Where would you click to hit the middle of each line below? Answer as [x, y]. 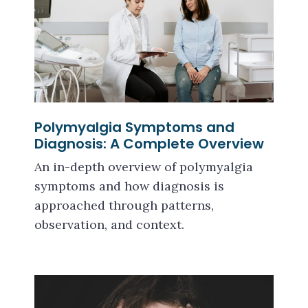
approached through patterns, [124, 206]
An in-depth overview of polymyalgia [144, 167]
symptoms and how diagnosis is [129, 186]
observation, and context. [109, 225]
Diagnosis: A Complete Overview [149, 144]
